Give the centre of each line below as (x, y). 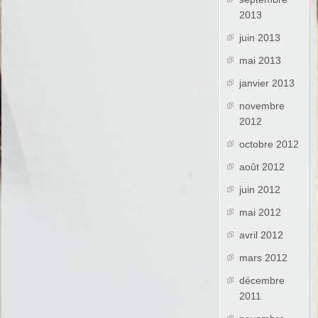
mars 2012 (264, 258)
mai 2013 (261, 61)
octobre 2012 (269, 144)
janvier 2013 (267, 83)
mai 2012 (261, 213)
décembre (262, 281)
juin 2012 (260, 190)
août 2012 (262, 167)
